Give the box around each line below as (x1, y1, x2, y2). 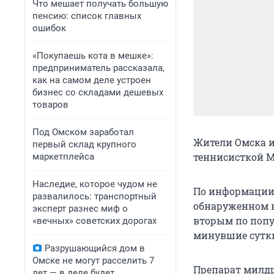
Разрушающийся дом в (45, 243, 145, 254)
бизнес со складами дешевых (32, 87, 163, 98)
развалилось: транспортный (32, 191, 157, 202)
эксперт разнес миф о (32, 203, 128, 214)
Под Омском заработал (32, 127, 134, 138)
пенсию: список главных (32, 10, 141, 21)
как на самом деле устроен (32, 75, 151, 86)
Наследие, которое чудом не (32, 179, 157, 190)
